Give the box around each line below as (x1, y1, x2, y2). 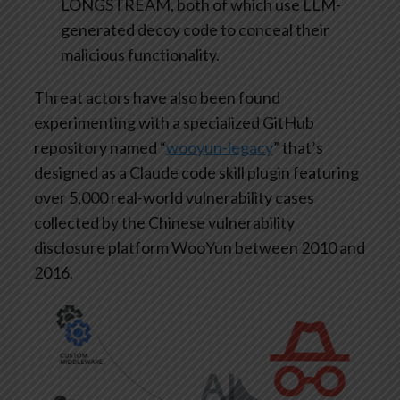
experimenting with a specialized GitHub (34, 112, 314, 133)
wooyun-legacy (166, 137, 273, 158)
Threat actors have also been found (34, 87, 280, 108)
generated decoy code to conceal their (61, 20, 329, 40)
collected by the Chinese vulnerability (34, 212, 295, 233)
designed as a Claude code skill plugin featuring (34, 162, 359, 183)
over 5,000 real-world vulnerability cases (34, 187, 314, 208)
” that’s (273, 137, 323, 158)
